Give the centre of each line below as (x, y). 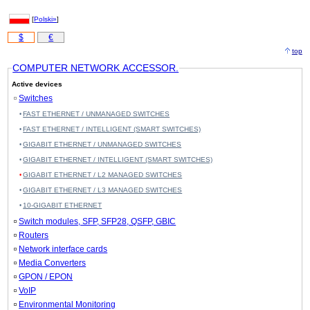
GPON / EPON (46, 277)
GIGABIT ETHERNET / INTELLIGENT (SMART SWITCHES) (118, 160)
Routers (34, 236)
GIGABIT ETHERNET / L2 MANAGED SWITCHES (103, 175)
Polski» (46, 19)
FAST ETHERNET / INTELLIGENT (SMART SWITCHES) (112, 129)
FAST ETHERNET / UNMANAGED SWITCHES (97, 114)
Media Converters (53, 263)
